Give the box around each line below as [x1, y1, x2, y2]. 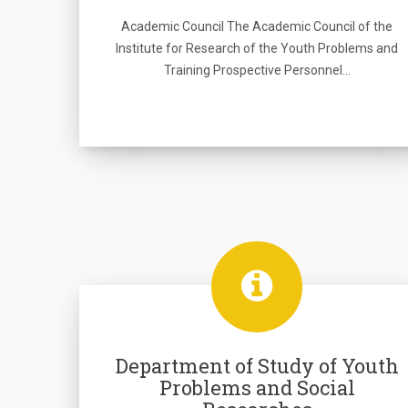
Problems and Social [158, 374, 355, 401]
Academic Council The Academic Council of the [121, 19, 393, 34]
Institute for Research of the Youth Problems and [116, 41, 398, 56]
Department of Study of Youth [115, 352, 399, 379]
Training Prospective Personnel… [163, 63, 351, 77]
